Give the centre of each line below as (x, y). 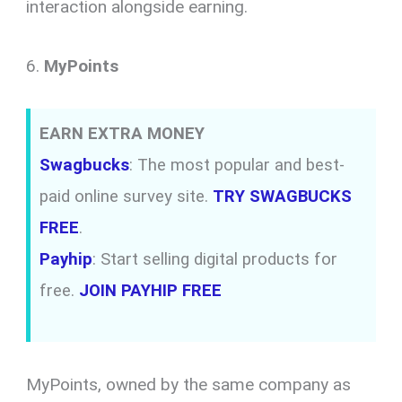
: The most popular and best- (237, 165)
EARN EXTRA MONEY (122, 133)
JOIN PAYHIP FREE (151, 290)
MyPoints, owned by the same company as (189, 384)
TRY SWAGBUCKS (283, 196)
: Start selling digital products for (215, 259)
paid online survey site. (127, 196)
